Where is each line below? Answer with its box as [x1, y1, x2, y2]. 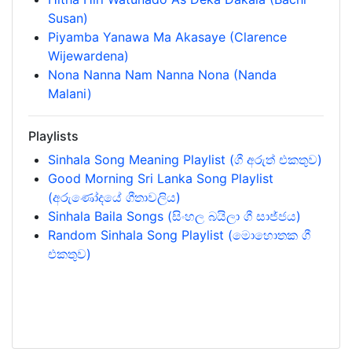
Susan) [48, 9, 88, 26]
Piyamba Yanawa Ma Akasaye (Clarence [48, 28, 287, 45]
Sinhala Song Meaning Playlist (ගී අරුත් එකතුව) [48, 151, 322, 167]
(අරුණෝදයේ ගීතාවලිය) [48, 189, 181, 205]
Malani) [48, 85, 92, 101]
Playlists [28, 127, 79, 144]
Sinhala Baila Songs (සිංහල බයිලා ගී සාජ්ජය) [48, 207, 301, 224]
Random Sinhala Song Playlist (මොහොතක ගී [48, 226, 310, 243]
